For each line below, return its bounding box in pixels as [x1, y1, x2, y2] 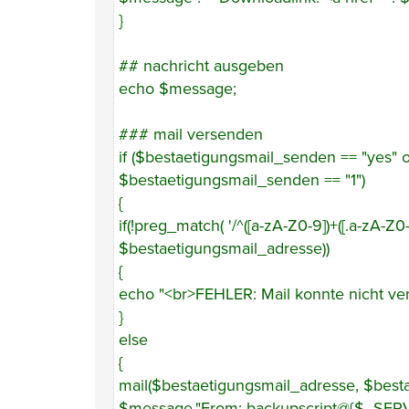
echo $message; [119, 79, 236, 99]
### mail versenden [119, 124, 263, 144]
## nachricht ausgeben [119, 56, 284, 76]
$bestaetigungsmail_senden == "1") [119, 170, 365, 190]
